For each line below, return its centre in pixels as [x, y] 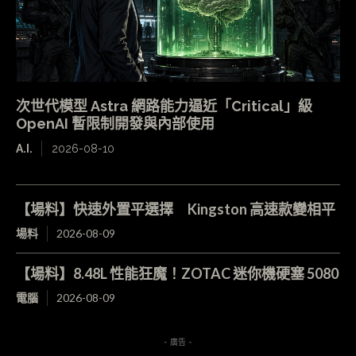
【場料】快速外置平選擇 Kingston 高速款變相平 [176, 209]
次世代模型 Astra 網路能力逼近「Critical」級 [171, 106]
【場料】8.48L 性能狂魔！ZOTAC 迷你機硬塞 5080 [177, 274]
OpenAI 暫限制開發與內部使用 [115, 124]
